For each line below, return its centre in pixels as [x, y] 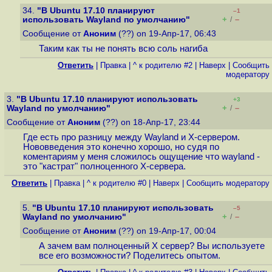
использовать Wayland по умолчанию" [106, 20]
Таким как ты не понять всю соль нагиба [123, 49]
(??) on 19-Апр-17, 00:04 [167, 231]
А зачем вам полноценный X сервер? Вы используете [151, 246]
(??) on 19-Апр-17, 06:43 [167, 34]
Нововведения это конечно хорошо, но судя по [121, 147]
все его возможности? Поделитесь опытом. [129, 256]
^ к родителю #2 [163, 65]
